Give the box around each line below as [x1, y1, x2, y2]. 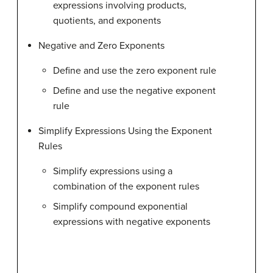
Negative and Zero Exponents [38, 40, 165, 52]
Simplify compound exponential [53, 200, 188, 213]
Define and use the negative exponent [53, 85, 216, 97]
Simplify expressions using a [53, 165, 172, 177]
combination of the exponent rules [53, 180, 199, 193]
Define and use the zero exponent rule [53, 65, 216, 77]
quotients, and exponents [53, 15, 161, 27]
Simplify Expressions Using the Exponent [38, 125, 212, 137]
